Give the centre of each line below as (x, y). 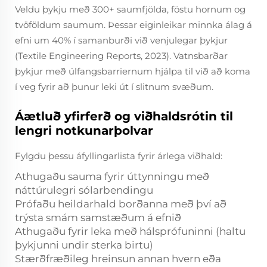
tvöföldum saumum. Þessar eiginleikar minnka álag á (133, 25)
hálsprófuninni (178, 231)
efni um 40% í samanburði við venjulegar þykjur (121, 40)
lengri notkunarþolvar (84, 131)
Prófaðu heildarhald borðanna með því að (121, 204)
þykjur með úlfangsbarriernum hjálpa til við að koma (133, 71)
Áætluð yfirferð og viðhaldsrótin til (124, 116)
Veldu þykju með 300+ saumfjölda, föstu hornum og (130, 9)
